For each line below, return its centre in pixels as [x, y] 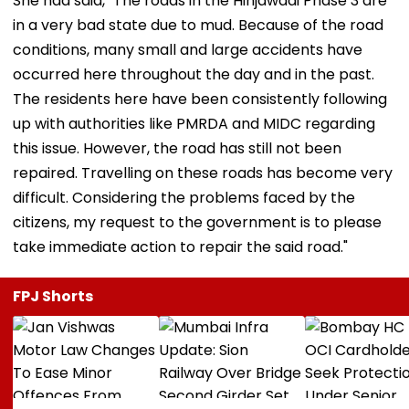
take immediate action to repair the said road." [180, 246]
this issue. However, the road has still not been [177, 148]
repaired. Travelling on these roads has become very [203, 173]
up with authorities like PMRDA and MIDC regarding [194, 123]
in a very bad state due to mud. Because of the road [198, 25]
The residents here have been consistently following [200, 99]
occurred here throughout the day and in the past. [194, 74]
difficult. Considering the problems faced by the [184, 197]
